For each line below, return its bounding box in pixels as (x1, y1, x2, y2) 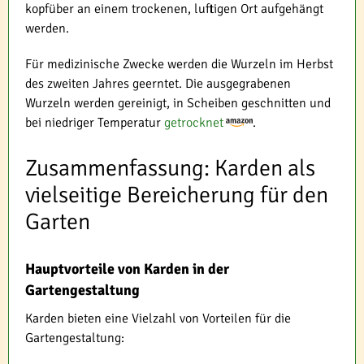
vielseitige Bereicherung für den (25, 181, 328, 210)
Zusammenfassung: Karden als (25, 154, 315, 183)
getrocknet (164, 115, 223, 132)
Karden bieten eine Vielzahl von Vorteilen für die (25, 310, 291, 327)
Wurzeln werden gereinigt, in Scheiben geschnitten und (25, 95, 331, 112)
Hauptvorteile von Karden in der (25, 260, 229, 279)
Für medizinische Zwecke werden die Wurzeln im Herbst (25, 56, 333, 73)
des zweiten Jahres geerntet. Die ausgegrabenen (25, 76, 291, 93)
